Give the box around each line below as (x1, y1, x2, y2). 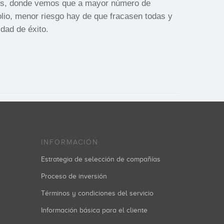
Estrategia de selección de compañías (41, 155, 160, 163)
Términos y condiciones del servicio (41, 189, 153, 197)
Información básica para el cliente (41, 206, 147, 214)
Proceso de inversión (41, 172, 107, 180)
